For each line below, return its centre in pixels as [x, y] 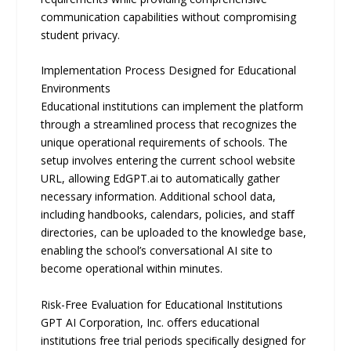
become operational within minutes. [132, 269]
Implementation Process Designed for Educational [169, 71]
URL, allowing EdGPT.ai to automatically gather [161, 179]
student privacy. [81, 34]
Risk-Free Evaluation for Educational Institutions [162, 304]
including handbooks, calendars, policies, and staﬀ [168, 215]
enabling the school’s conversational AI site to [157, 251]
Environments [76, 89]
